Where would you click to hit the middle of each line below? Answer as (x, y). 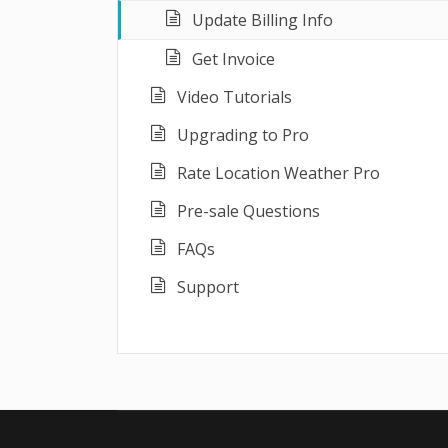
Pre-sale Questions (248, 211)
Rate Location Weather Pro (278, 173)
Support (208, 287)
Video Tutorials (234, 97)
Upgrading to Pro (243, 135)
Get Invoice (233, 59)
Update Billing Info (262, 20)
